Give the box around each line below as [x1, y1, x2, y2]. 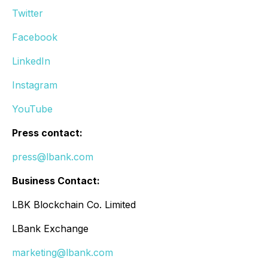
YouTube [12, 103, 53, 115]
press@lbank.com [12, 151, 93, 163]
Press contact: [12, 127, 83, 139]
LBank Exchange [12, 223, 89, 235]
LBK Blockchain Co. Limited [12, 199, 136, 211]
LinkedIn [12, 55, 50, 68]
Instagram [12, 79, 57, 92]
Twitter [12, 7, 43, 20]
